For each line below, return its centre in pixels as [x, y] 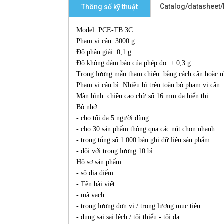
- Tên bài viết [96, 184]
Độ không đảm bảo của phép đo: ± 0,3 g [134, 63]
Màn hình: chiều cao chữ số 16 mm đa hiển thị [142, 96]
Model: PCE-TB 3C [105, 30]
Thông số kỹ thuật [110, 7]
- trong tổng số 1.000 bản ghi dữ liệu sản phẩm [143, 140]
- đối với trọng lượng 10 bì [115, 151]
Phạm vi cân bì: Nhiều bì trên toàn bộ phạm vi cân [148, 85]
